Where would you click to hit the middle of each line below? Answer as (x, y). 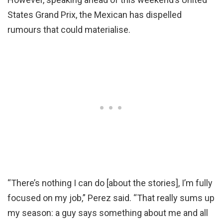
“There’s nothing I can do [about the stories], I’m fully (110, 183)
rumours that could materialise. (69, 29)
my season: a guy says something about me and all (108, 213)
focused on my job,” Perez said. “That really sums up (111, 198)
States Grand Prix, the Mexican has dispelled (95, 14)
